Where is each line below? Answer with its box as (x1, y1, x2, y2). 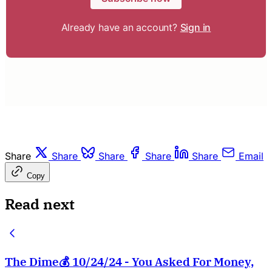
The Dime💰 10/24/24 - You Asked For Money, (5, 254, 254, 270)
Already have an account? (61, 21, 180, 33)
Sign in (180, 21, 211, 33)
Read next (5, 194, 75, 214)
